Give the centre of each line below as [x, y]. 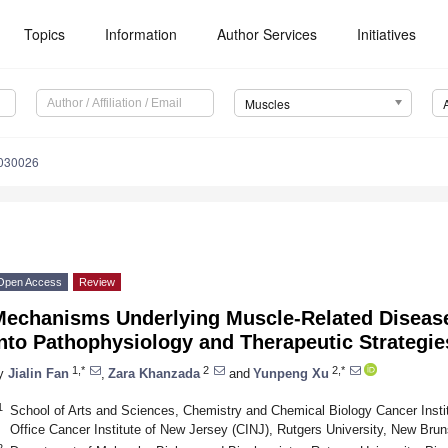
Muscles [267, 104]
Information [141, 34]
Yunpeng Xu [291, 373]
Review [97, 282]
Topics [45, 34]
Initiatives [387, 34]
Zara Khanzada [154, 373]
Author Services [267, 34]
